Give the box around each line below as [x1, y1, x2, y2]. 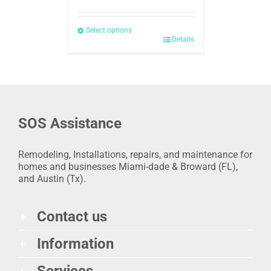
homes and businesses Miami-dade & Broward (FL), [18, 161, 238, 173]
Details [171, 35, 194, 44]
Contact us [37, 208, 107, 226]
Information [37, 235, 114, 253]
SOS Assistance [18, 115, 122, 132]
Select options [85, 26, 132, 35]
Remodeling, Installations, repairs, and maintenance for [18, 149, 252, 161]
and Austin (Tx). [18, 173, 86, 185]
